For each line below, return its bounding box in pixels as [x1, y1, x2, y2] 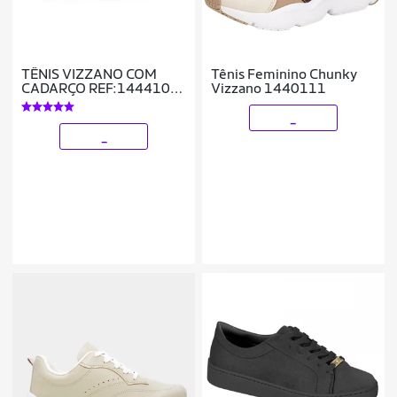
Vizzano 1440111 [211, 80, 327, 97]
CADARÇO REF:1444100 [21, 80, 180, 97]
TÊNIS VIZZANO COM [21, 66, 158, 83]
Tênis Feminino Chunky [211, 66, 358, 83]
